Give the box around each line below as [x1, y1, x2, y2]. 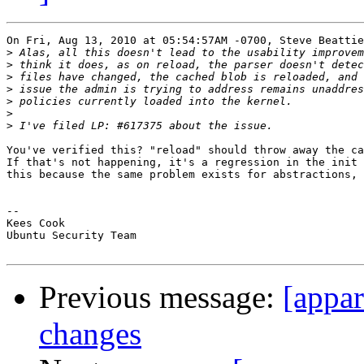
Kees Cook [6, 217, 65, 230]
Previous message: [39, 279, 283, 315]
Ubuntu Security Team [6, 229, 136, 242]
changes [39, 316, 141, 352]
